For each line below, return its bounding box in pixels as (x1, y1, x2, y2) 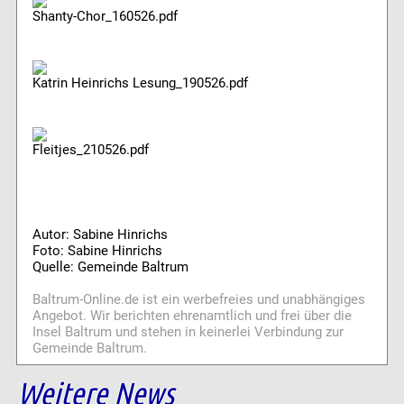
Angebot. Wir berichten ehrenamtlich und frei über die (32, 308, 352, 325)
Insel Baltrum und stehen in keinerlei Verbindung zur (32, 324, 344, 341)
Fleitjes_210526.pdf (32, 142, 149, 159)
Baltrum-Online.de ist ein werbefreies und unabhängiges (32, 291, 365, 308)
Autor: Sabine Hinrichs (32, 226, 168, 243)
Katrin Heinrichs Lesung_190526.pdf (32, 75, 248, 92)
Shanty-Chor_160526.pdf (32, 8, 178, 25)
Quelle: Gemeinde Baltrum (32, 259, 188, 276)
